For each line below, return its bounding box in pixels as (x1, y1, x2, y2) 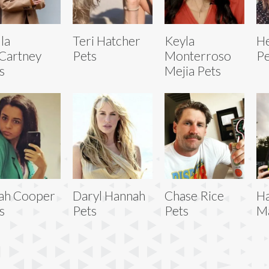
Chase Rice (164, 187, 224, 203)
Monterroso (164, 47, 231, 63)
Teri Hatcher (72, 32, 141, 48)
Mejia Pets (164, 62, 221, 78)
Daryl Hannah (72, 187, 145, 203)
